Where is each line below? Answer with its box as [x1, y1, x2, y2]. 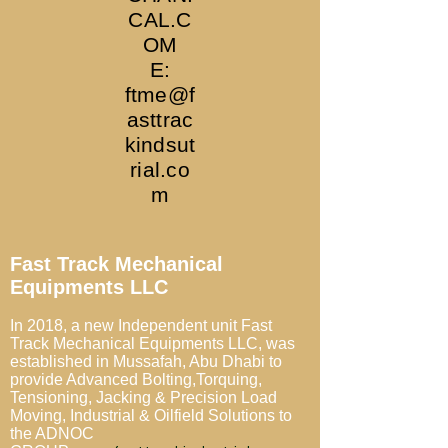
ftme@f [124, 83, 196, 106]
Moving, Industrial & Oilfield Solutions [10, 407, 275, 424]
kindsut [124, 133, 196, 156]
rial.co [130, 158, 190, 181]
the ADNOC [10, 425, 94, 442]
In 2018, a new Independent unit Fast [10, 317, 272, 334]
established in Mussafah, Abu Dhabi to [10, 353, 282, 370]
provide [10, 371, 66, 388]
